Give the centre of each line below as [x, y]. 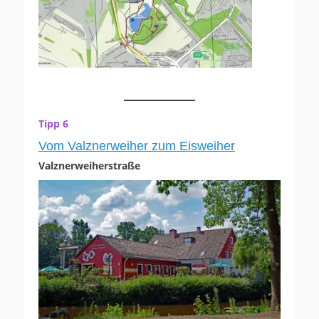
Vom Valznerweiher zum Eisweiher [137, 146]
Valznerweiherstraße [89, 166]
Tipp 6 [53, 124]
